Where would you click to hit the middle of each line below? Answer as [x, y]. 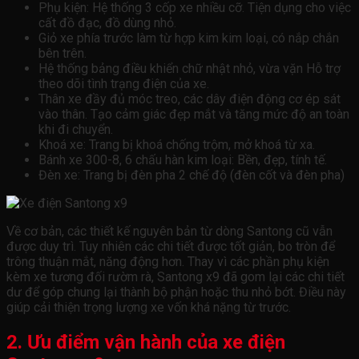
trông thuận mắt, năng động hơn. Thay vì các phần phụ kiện [168, 261]
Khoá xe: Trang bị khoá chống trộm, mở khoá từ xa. [177, 144]
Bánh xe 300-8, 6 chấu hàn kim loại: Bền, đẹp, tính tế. [183, 159]
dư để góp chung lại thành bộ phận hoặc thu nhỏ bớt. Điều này [176, 292]
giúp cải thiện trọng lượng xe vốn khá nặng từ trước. [149, 307]
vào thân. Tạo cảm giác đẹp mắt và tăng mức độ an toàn [194, 114]
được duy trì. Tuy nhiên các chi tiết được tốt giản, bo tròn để [171, 246]
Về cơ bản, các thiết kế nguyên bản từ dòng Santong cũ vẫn [169, 231]
